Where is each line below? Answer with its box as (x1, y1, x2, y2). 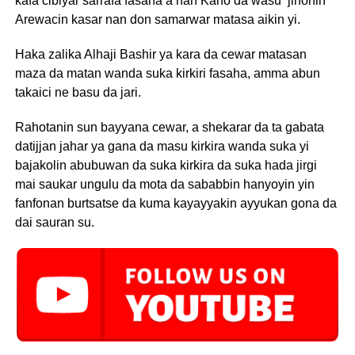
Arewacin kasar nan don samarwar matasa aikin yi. (14, 13, 300, 27)
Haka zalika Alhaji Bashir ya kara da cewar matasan (14, 48, 307, 62)
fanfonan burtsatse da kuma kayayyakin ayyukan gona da (14, 197, 337, 211)
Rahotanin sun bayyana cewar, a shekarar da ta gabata (14, 120, 324, 135)
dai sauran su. (14, 216, 94, 230)
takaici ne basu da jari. (14, 86, 141, 100)
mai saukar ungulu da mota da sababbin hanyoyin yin (14, 177, 315, 192)
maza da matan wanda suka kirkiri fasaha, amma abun (14, 67, 320, 81)
